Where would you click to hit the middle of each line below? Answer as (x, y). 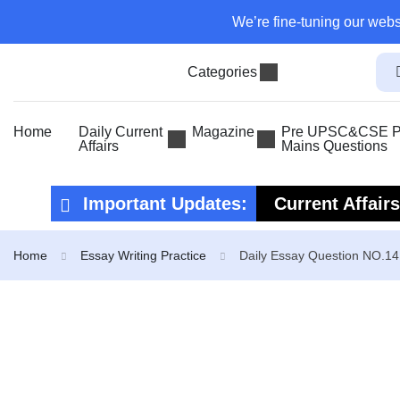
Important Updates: (162, 204)
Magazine (223, 132)
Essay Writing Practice (143, 255)
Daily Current (121, 132)
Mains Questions (334, 146)
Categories (222, 72)
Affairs (99, 146)
